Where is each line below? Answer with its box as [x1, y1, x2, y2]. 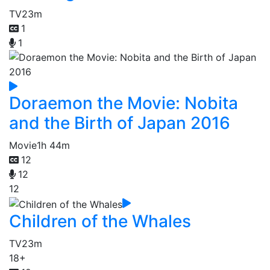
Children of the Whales [9, 210, 191, 231]
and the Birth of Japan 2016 [9, 113, 230, 134]
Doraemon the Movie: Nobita [9, 93, 238, 114]
